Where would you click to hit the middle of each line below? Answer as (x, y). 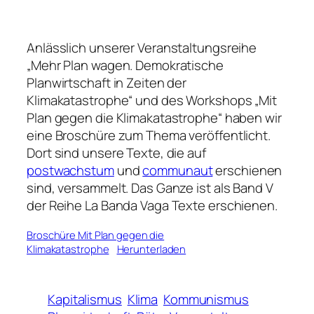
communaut (178, 171)
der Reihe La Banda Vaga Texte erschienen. (152, 206)
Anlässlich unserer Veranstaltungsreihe (142, 48)
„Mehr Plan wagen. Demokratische (125, 66)
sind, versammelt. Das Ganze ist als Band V (150, 188)
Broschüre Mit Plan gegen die (96, 234)
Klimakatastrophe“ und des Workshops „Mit (152, 101)
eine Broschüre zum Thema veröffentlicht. (149, 136)
